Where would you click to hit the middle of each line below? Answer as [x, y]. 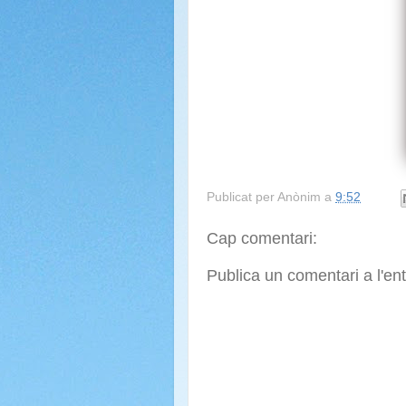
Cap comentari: [262, 238]
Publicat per [242, 197]
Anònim [299, 197]
